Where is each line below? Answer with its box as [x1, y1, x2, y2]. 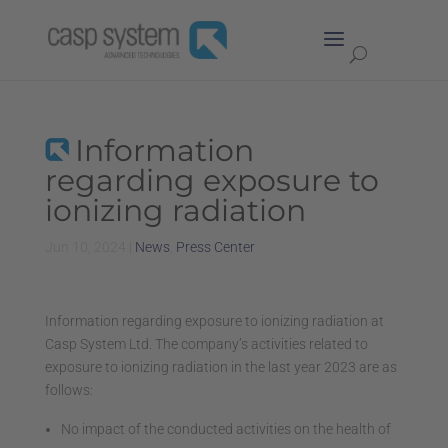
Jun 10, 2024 [44, 239, 126, 255]
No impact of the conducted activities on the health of [60, 421, 391, 437]
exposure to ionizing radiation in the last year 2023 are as [44, 359, 397, 375]
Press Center [175, 239, 255, 255]
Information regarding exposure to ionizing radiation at [44, 313, 384, 329]
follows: [44, 382, 93, 398]
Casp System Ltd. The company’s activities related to [44, 336, 368, 352]
